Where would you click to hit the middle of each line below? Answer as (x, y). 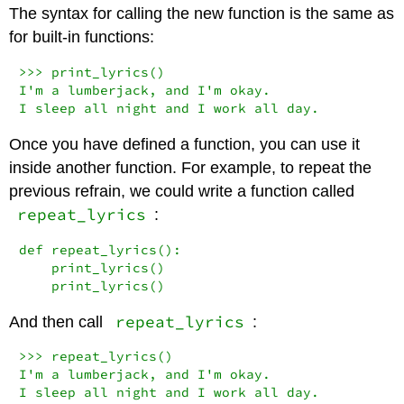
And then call (59, 321)
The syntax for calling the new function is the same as (202, 14)
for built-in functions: (82, 37)
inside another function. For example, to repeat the (191, 167)
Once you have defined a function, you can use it (185, 144)
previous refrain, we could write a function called (182, 191)
